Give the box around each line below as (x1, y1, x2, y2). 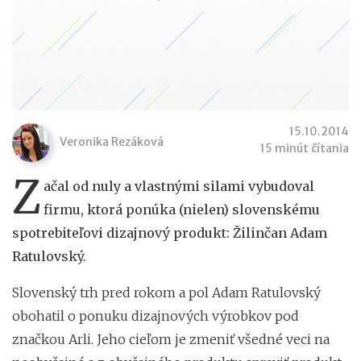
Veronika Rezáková (60, 134, 164, 149)
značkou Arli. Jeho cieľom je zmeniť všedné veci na (12, 330, 330, 347)
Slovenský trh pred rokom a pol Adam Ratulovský (12, 284, 321, 301)
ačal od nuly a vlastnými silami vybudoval (44, 177, 314, 194)
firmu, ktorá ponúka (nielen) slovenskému (44, 201, 320, 218)
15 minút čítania (260, 140, 349, 156)
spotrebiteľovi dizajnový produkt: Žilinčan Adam (12, 224, 327, 241)
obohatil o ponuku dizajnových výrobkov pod (12, 307, 299, 324)
